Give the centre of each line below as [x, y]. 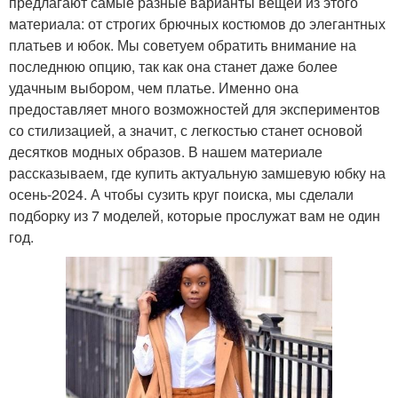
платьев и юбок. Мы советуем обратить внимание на [183, 45]
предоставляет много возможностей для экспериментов [195, 109]
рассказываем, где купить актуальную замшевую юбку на [197, 173]
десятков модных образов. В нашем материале [166, 152]
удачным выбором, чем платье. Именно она [154, 88]
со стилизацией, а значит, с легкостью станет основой [186, 131]
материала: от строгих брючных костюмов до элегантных [197, 24]
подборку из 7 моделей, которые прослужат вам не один [195, 216]
